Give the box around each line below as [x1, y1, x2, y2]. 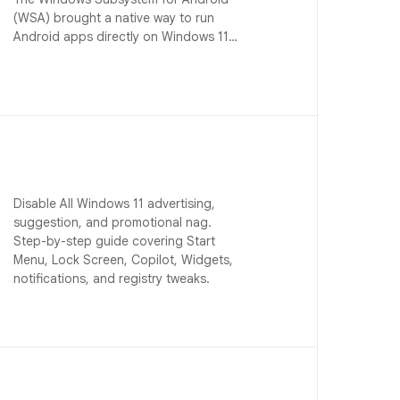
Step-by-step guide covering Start [13, 233, 216, 249]
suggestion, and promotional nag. [13, 214, 212, 230]
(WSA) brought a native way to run [13, 10, 215, 26]
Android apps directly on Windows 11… [13, 29, 238, 45]
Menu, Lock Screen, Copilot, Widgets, [13, 252, 234, 268]
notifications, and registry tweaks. [13, 271, 211, 287]
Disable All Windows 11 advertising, [13, 196, 216, 212]
